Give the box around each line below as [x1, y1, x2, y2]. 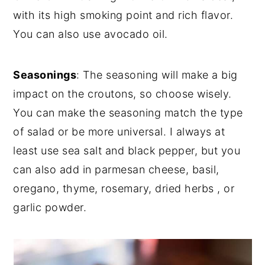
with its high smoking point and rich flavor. [13, 8, 234, 21]
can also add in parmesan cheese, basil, [13, 163, 219, 176]
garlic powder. [13, 201, 87, 214]
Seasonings [13, 68, 77, 81]
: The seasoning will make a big [76, 68, 238, 81]
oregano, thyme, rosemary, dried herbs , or [13, 182, 235, 195]
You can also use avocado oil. [13, 27, 168, 40]
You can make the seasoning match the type [13, 106, 243, 119]
